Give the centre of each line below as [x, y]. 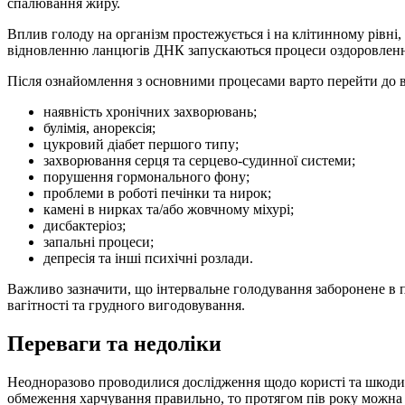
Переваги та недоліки [114, 344]
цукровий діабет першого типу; [141, 145]
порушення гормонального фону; [146, 177]
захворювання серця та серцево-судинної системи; [199, 161]
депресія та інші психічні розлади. [148, 259]
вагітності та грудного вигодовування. [126, 306]
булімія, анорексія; [99, 128]
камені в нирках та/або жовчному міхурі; [169, 210]
